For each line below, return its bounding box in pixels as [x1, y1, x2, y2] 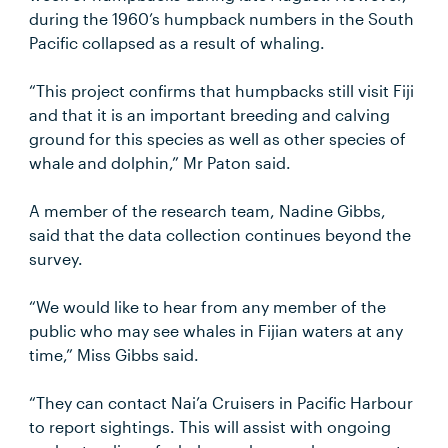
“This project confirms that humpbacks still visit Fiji [29, 81, 415, 100]
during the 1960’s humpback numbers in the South [29, 9, 415, 28]
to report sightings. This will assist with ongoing [29, 417, 392, 436]
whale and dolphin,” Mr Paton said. [29, 153, 292, 172]
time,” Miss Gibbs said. [29, 345, 200, 364]
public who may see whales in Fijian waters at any [29, 321, 404, 340]
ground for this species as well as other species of [29, 129, 407, 148]
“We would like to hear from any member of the [29, 297, 387, 316]
